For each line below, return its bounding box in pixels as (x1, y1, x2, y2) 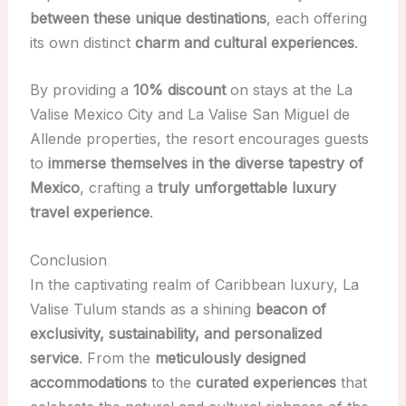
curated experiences (195, 373, 336, 392)
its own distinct (29, 33, 135, 52)
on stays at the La (225, 81, 353, 100)
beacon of (255, 300, 326, 319)
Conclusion (29, 251, 107, 270)
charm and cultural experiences (134, 33, 354, 52)
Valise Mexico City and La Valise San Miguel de (29, 105, 350, 124)
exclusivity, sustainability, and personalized (29, 324, 322, 343)
